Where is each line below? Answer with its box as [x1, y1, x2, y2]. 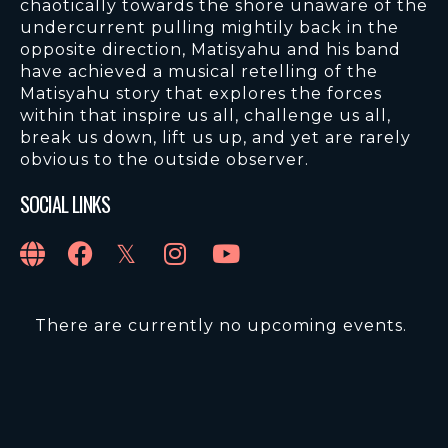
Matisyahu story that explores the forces [20, 84, 382, 104]
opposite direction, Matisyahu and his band [20, 40, 401, 60]
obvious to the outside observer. [20, 150, 309, 170]
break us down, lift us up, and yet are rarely [20, 128, 411, 148]
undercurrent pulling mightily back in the [20, 18, 399, 38]
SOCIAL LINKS [20, 189, 110, 220]
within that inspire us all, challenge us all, [20, 106, 391, 126]
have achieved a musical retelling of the [20, 62, 378, 82]
